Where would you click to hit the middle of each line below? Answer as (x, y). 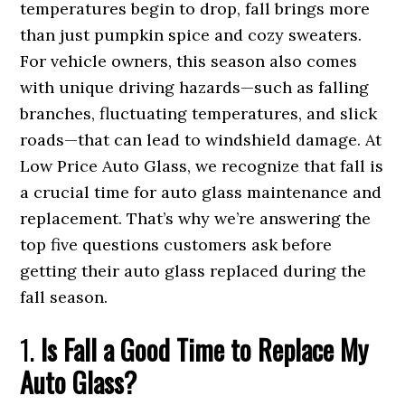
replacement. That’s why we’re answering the (196, 219)
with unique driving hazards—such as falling (195, 88)
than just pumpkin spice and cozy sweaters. (191, 35)
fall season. (64, 297)
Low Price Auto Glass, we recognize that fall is (202, 166)
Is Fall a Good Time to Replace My (205, 350)
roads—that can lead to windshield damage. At (201, 140)
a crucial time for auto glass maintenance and (201, 193)
